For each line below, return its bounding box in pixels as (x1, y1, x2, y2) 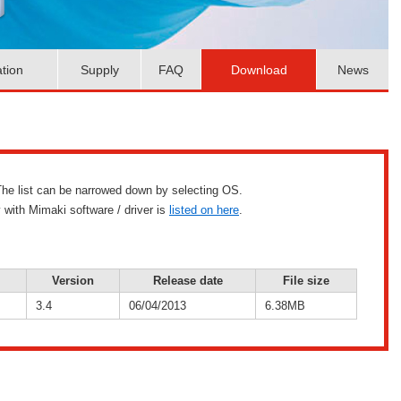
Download (230, 62, 287, 77)
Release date (152, 274, 223, 287)
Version (52, 274, 94, 287)
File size (283, 274, 329, 287)
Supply (80, 62, 119, 77)
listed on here (169, 203, 239, 217)
